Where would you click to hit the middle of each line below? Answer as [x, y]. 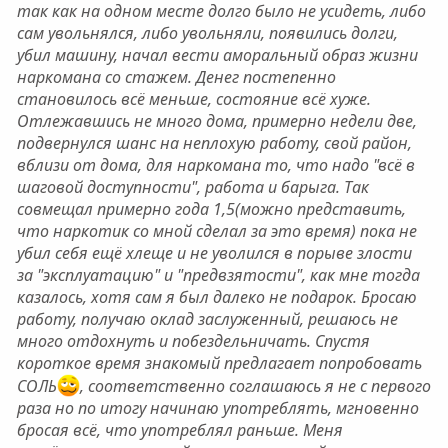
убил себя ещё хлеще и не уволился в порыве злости [214, 253]
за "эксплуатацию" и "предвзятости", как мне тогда [218, 275]
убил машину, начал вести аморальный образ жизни [217, 55]
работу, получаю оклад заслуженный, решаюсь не [207, 319]
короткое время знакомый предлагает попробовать [219, 363]
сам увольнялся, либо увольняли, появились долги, [207, 33]
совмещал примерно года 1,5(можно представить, [211, 209]
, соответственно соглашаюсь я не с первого [256, 386]
